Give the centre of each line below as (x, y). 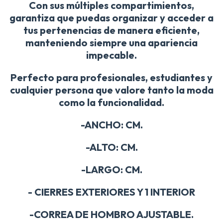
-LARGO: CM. (111, 169)
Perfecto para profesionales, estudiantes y (111, 77)
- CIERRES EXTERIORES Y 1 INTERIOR (111, 192)
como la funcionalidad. (111, 102)
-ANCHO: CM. (111, 124)
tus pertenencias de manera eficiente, (111, 30)
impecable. (111, 55)
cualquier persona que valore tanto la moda (111, 90)
